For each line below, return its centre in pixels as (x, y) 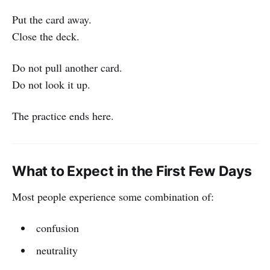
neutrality (57, 250)
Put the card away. (52, 19)
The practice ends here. (63, 115)
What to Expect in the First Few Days (132, 171)
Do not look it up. (51, 84)
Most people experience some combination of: (113, 196)
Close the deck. (46, 36)
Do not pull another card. (67, 67)
